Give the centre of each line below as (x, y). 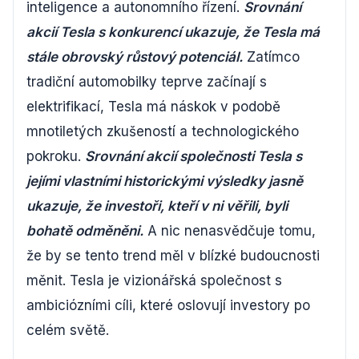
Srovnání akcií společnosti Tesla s (194, 156)
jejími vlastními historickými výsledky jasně (165, 181)
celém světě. (68, 330)
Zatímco (271, 57)
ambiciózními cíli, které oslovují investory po (168, 305)
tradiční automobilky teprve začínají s (147, 82)
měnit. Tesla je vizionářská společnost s (154, 280)
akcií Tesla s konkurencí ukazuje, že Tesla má (173, 32)
